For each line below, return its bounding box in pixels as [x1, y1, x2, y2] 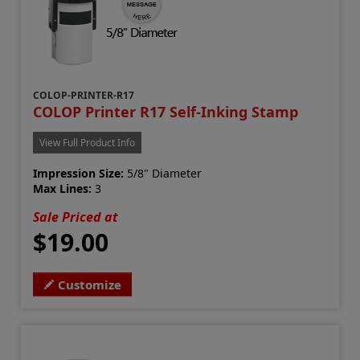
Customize [58, 276, 122, 293]
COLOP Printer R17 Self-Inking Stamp [33, 102, 299, 122]
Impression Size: [33, 166, 125, 182]
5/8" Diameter [124, 166, 202, 182]
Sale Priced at [33, 208, 119, 227]
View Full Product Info [39, 136, 136, 150]
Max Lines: [33, 181, 92, 197]
